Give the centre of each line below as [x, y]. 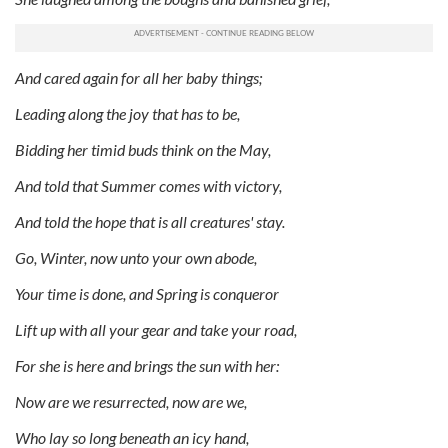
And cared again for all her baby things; [138, 77]
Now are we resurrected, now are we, [131, 401]
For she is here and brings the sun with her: [147, 365]
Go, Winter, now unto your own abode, [136, 257]
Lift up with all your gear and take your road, [156, 329]
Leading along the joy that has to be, [127, 113]
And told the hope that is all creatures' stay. [150, 221]
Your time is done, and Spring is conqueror [147, 293]
